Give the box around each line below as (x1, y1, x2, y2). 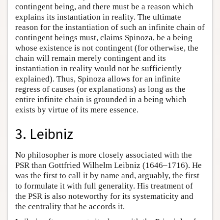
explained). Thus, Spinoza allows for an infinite (15, 74, 180, 84)
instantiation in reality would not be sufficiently (15, 64, 182, 74)
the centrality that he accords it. (15, 201, 125, 211)
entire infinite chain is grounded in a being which (15, 95, 187, 105)
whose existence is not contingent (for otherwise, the (15, 43, 198, 53)
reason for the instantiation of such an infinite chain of (15, 23, 205, 32)
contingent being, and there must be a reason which (15, 2, 193, 12)
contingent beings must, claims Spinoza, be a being (15, 33, 192, 43)
